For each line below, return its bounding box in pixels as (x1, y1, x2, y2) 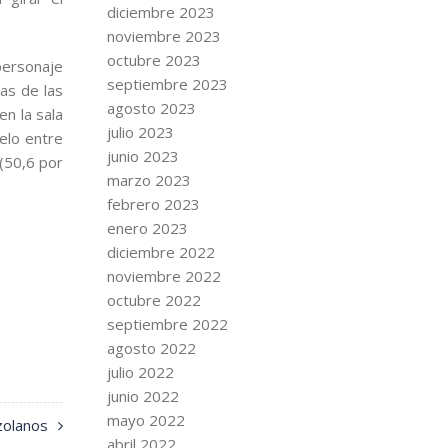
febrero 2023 (106, 194, 200, 214)
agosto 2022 (106, 338, 196, 358)
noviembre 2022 (106, 266, 221, 286)
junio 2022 (106, 386, 179, 406)
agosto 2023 (106, 98, 196, 118)
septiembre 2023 (106, 74, 228, 94)
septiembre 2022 (106, 314, 228, 334)
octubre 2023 (106, 50, 201, 70)
